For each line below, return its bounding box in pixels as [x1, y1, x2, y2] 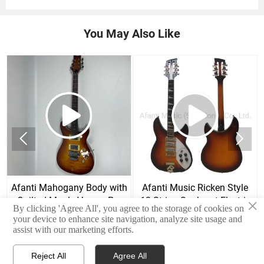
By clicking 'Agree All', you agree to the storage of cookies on [13, 203, 245, 213]
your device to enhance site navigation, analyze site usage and [13, 213, 243, 224]
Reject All [31, 250, 67, 260]
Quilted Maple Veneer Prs [16, 194, 121, 206]
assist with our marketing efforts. [13, 224, 134, 235]
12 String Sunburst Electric [140, 194, 250, 206]
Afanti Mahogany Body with [11, 181, 127, 193]
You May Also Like [84, 26, 180, 41]
